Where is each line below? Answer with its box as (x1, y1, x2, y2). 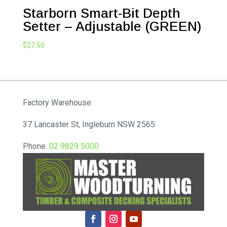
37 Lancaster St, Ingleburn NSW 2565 (22, 120, 155, 130)
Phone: (22, 141, 49, 152)
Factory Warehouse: (22, 98, 95, 108)
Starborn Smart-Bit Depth (22, 6, 180, 21)
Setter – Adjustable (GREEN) (22, 19, 201, 34)
